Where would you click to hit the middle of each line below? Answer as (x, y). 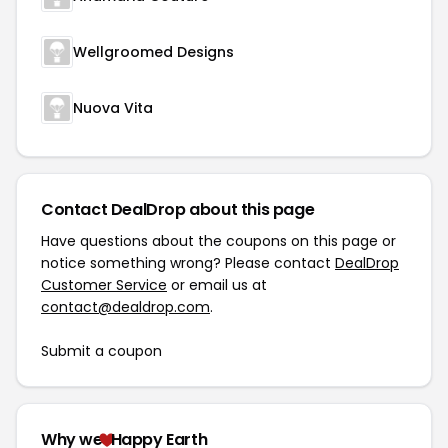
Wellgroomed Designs (153, 52)
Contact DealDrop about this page (178, 210)
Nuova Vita (113, 108)
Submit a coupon (101, 351)
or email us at (217, 285)
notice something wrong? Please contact (188, 263)
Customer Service (104, 285)
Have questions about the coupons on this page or (218, 241)
